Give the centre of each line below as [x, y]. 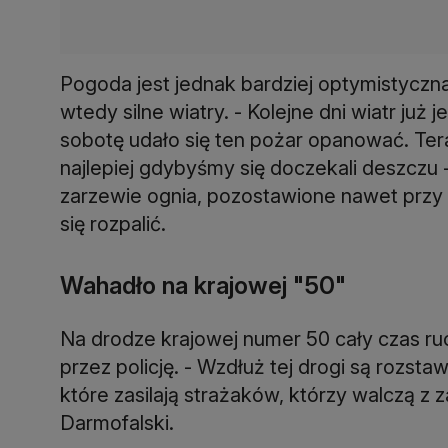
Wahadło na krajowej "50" [203, 286]
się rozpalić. [113, 224]
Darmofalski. [117, 423]
